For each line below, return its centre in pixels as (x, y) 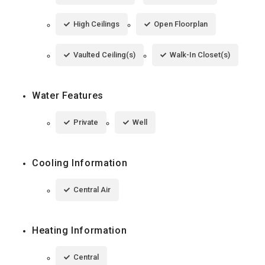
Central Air (92, 189)
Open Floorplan (181, 24)
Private (86, 122)
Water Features (68, 95)
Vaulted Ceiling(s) (104, 54)
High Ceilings (96, 24)
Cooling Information (80, 163)
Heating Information (80, 230)
